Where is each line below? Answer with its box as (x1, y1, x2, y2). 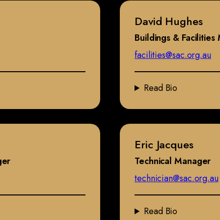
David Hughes (135, 13, 203, 29)
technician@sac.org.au (135, 172, 219, 185)
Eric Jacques (135, 137, 193, 153)
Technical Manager (135, 155, 211, 168)
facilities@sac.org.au (135, 49, 211, 62)
